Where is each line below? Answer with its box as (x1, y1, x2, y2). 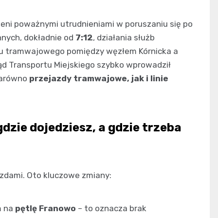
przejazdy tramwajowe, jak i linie (29, 73, 168, 83)
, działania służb (93, 32, 155, 42)
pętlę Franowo (15, 203, 76, 213)
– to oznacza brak (76, 203, 146, 213)
